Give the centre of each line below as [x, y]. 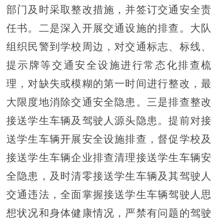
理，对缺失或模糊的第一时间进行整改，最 [109, 83]
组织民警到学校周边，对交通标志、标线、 [109, 46]
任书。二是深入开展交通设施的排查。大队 [109, 28]
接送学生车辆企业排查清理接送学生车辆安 [109, 157]
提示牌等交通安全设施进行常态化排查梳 [109, 65]
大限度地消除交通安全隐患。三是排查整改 [109, 102]
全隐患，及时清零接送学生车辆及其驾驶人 [109, 176]
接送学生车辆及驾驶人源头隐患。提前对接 [109, 120]
